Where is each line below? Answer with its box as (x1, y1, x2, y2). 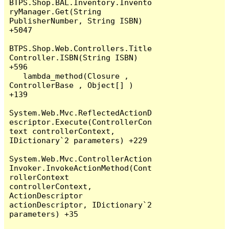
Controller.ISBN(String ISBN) (9, 53, 139, 62)
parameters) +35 (9, 209, 79, 218)
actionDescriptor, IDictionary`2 (9, 200, 152, 209)
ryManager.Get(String (9, 7, 102, 16)
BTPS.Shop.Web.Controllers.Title (9, 43, 152, 53)
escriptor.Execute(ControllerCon (9, 117, 152, 126)
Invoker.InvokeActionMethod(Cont (9, 163, 152, 172)
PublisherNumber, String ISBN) (9, 16, 143, 25)
